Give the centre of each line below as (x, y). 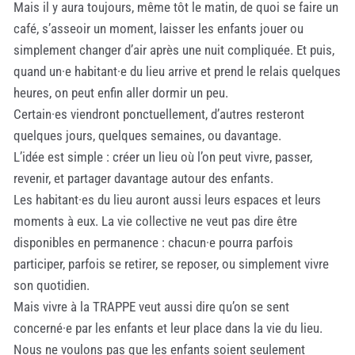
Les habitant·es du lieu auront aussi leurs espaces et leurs (167, 199)
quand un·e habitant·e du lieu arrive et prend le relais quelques (177, 71)
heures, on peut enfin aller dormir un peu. (121, 92)
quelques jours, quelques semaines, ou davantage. (147, 135)
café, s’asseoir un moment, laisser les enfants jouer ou (158, 28)
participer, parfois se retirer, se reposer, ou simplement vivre (171, 263)
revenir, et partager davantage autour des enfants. (143, 178)
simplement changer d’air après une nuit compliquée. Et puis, (174, 50)
